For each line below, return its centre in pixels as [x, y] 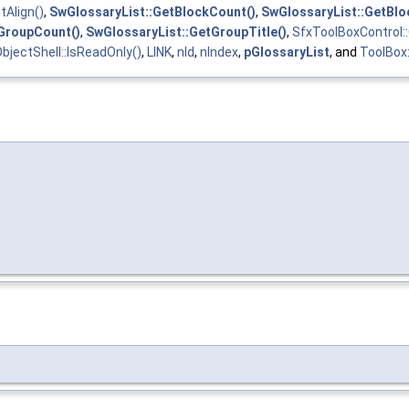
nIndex [219, 52]
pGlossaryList [287, 52]
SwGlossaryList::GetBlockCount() [152, 12]
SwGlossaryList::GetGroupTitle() [186, 32]
